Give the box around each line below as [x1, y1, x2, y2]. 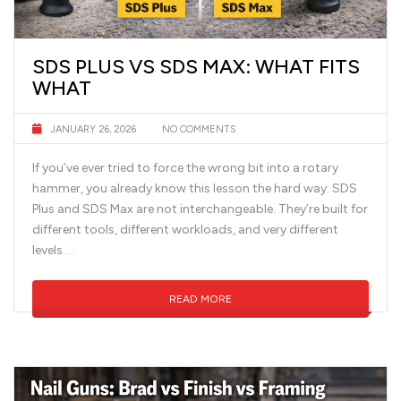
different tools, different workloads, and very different [32, 221, 338, 237]
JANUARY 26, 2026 [50, 123, 136, 135]
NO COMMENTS [159, 123, 236, 135]
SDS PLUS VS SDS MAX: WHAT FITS [32, 54, 360, 79]
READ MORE [169, 292, 232, 305]
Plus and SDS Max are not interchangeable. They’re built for [32, 200, 368, 217]
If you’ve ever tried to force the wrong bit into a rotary [32, 159, 338, 175]
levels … [32, 242, 73, 258]
